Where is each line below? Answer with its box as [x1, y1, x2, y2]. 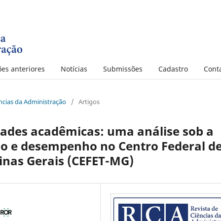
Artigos [78, 97, 100, 106]
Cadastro [158, 64, 188, 74]
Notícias [61, 64, 87, 74]
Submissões [103, 64, 143, 74]
